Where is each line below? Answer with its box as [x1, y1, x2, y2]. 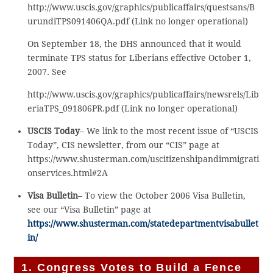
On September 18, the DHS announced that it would [27, 38, 241, 49]
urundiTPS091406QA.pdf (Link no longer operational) [27, 16, 248, 26]
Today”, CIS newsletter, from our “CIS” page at [27, 140, 219, 150]
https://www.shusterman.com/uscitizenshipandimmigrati [27, 154, 259, 164]
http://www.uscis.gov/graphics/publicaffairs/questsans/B [27, 2, 255, 12]
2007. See [27, 66, 66, 77]
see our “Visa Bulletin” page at [27, 204, 151, 214]
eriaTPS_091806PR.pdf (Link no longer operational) [27, 103, 238, 113]
